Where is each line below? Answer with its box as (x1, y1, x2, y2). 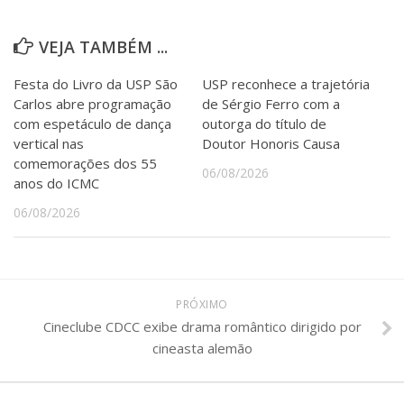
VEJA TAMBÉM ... (39, 35, 168, 58)
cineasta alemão (151, 338, 252, 357)
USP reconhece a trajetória (202, 74, 370, 93)
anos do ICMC (14, 173, 99, 192)
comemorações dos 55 (14, 153, 157, 172)
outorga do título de (202, 114, 326, 133)
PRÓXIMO (176, 296, 228, 312)
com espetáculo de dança (14, 114, 171, 133)
